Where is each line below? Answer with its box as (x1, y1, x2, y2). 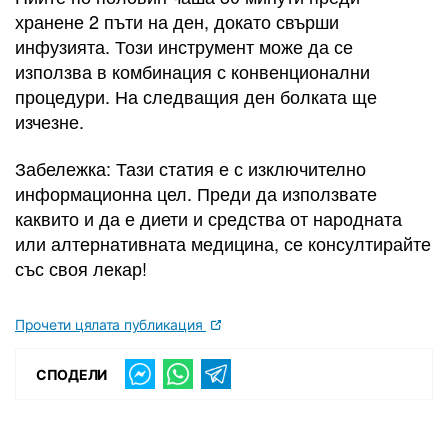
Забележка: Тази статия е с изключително (15, 155, 366, 182)
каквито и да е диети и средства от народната (15, 205, 402, 232)
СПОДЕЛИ (36, 365, 108, 383)
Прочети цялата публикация (15, 316, 206, 334)
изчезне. (15, 107, 84, 134)
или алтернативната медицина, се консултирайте (15, 230, 431, 257)
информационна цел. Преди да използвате (15, 180, 377, 207)
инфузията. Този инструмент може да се (15, 32, 353, 59)
